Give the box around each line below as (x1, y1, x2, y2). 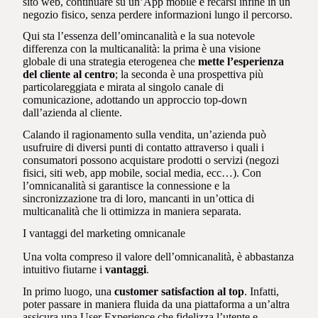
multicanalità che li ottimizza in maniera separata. (23, 205, 242, 218)
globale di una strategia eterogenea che (23, 55, 199, 68)
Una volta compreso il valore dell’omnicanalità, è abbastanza (23, 250, 295, 263)
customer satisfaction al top (111, 285, 245, 297)
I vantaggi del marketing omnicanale (23, 226, 186, 239)
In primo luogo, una (23, 285, 112, 297)
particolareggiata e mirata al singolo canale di (23, 81, 224, 94)
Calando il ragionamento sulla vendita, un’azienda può (23, 128, 267, 141)
